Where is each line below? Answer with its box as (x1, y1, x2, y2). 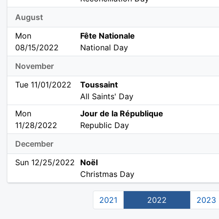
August (15, 12, 43, 22)
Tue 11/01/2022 (15, 80, 71, 90)
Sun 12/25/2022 (15, 157, 75, 168)
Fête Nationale (80, 31, 135, 41)
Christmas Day (80, 169, 135, 179)
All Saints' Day (80, 91, 134, 102)
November (15, 61, 54, 71)
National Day (80, 43, 129, 53)
